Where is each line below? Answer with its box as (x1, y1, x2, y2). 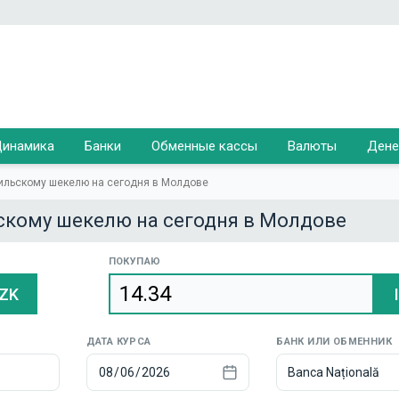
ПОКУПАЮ (108, 256, 161, 267)
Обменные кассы (151, 138, 257, 154)
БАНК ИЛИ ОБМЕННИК (276, 336, 393, 347)
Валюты (288, 138, 337, 154)
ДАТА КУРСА (85, 336, 151, 347)
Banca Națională (288, 365, 380, 379)
